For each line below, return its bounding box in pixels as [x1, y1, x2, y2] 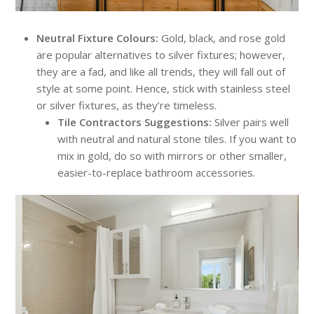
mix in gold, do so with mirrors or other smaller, [57, 148, 287, 163]
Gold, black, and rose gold [161, 30, 286, 45]
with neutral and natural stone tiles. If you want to [57, 131, 297, 146]
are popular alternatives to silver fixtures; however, [36, 47, 286, 62]
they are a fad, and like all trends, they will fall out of [36, 64, 286, 78]
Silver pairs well [214, 114, 289, 129]
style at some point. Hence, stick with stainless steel [36, 81, 291, 95]
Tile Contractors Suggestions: [57, 114, 212, 129]
